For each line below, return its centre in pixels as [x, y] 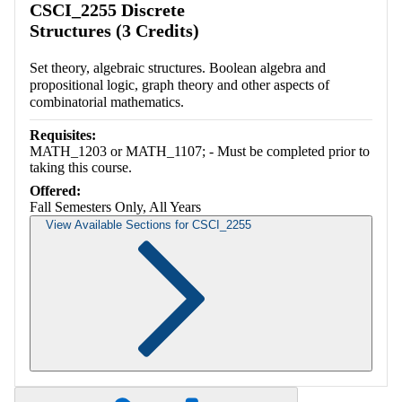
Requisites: [63, 135]
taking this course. [81, 168]
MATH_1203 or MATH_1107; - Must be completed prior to [200, 152]
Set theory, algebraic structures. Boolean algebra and [178, 68]
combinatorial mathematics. [107, 102]
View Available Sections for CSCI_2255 [149, 225]
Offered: [55, 191]
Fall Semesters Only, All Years [115, 207]
